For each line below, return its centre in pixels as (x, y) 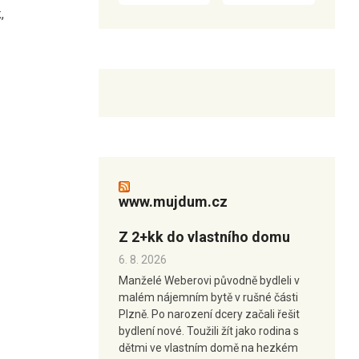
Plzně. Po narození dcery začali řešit (209, 314)
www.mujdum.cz (173, 201)
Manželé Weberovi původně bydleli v (209, 280)
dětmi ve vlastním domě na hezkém (208, 347)
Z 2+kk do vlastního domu (204, 236)
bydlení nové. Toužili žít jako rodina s (208, 331)
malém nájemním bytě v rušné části (208, 297)
